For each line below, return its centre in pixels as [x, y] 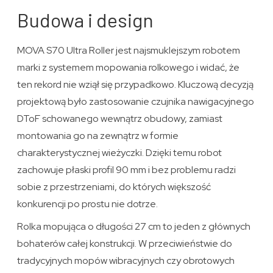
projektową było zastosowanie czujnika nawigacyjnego [136, 102]
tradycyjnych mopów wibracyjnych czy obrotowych [126, 261]
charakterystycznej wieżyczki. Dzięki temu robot [120, 153]
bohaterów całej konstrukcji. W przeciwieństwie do [125, 244]
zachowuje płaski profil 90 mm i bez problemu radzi [127, 170]
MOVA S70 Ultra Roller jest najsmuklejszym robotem [129, 51]
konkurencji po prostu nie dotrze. [88, 204]
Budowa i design [86, 20]
